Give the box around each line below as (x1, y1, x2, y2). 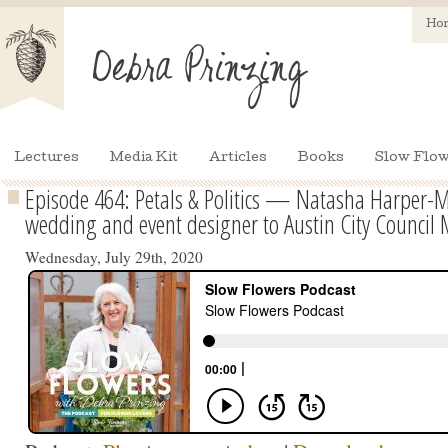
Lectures (14, 152, 79, 165)
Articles (209, 152, 267, 165)
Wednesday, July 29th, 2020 (25, 247, 203, 267)
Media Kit (110, 152, 178, 165)
